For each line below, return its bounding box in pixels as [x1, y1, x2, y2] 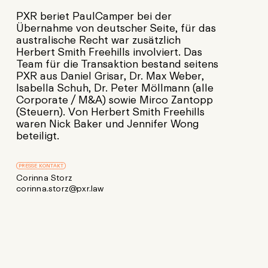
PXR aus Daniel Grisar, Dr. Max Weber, [16, 68, 205, 83]
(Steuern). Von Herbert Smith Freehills [16, 103, 205, 119]
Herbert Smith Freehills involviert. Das [16, 44, 203, 59]
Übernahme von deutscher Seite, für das [16, 20, 217, 35]
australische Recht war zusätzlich [16, 32, 181, 47]
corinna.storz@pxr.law [16, 182, 104, 194]
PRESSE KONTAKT [16, 159, 66, 172]
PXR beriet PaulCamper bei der [16, 8, 172, 23]
